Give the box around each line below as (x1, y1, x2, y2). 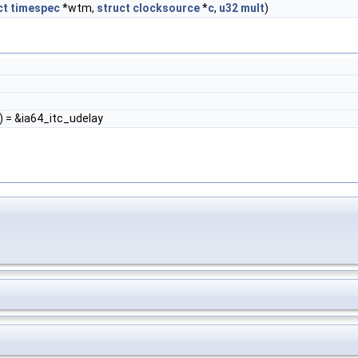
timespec (10, 2, 60, 14)
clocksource (133, 2, 200, 14)
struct (97, 2, 130, 14)
